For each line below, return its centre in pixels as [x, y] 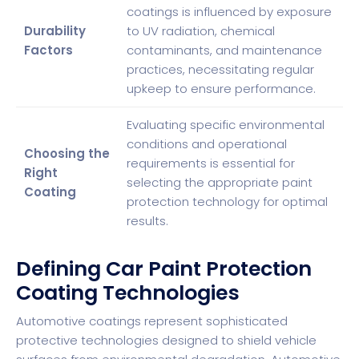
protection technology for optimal [227, 202]
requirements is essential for [211, 163]
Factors [48, 50]
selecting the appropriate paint [220, 183]
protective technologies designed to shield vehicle [166, 340]
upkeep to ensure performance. [221, 89]
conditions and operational [207, 144]
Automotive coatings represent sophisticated [152, 321]
